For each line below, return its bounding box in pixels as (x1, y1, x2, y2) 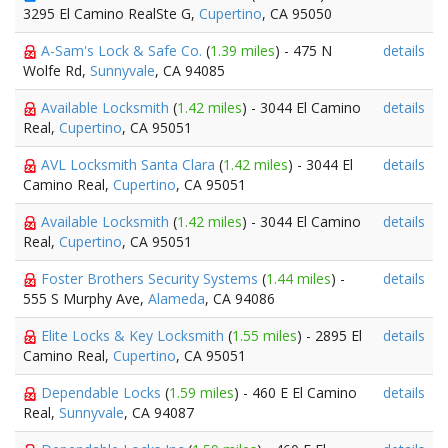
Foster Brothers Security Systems (41, 269, 262, 288)
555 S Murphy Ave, (23, 289, 148, 308)
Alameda (148, 289, 205, 308)
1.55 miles (232, 326, 297, 345)
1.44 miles (266, 269, 331, 288)
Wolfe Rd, (23, 61, 90, 80)
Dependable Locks (41, 383, 165, 402)
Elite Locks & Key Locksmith (41, 326, 228, 345)
